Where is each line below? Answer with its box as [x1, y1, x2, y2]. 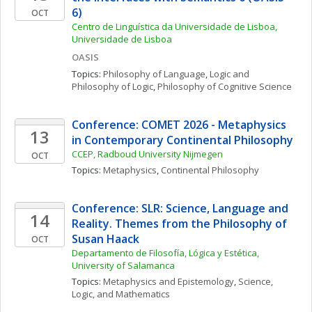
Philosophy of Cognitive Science [157, 80, 292, 93]
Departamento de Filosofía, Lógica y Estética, [72, 247, 259, 259]
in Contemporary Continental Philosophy [72, 132, 293, 148]
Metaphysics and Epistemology [103, 275, 234, 288]
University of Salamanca [72, 259, 175, 272]
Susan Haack [72, 231, 139, 247]
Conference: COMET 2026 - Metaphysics [72, 117, 286, 132]
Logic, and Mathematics [72, 288, 170, 300]
